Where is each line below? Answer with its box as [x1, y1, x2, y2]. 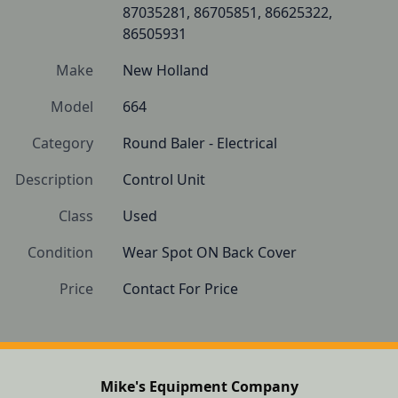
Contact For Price [123, 279, 238, 298]
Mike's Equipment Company [99, 377, 298, 396]
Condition [28, 243, 93, 262]
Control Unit [123, 170, 205, 189]
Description [15, 170, 93, 189]
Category [32, 133, 93, 153]
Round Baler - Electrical [123, 133, 277, 153]
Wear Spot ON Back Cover [123, 243, 297, 262]
